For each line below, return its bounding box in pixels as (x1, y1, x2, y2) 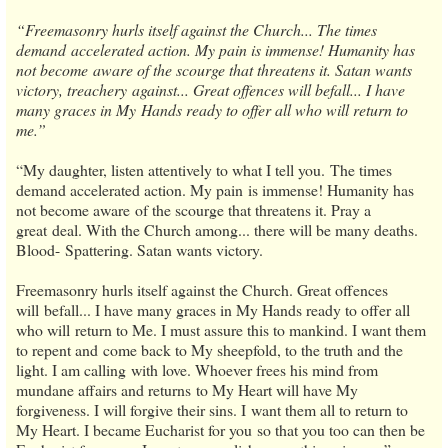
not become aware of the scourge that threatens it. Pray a (16, 198, 371, 220)
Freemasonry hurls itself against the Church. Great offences (16, 278, 388, 300)
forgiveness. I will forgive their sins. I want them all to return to (16, 398, 408, 420)
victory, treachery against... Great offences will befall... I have (16, 78, 405, 100)
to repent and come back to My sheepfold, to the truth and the (16, 338, 403, 360)
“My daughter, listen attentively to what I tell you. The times (16, 158, 392, 180)
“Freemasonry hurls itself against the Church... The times (16, 18, 377, 40)
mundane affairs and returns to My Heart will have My (16, 378, 358, 400)
